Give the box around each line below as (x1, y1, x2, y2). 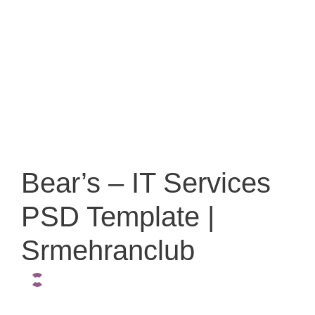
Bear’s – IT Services (21, 167, 271, 198)
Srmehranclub (21, 234, 195, 266)
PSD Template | (21, 200, 214, 232)
